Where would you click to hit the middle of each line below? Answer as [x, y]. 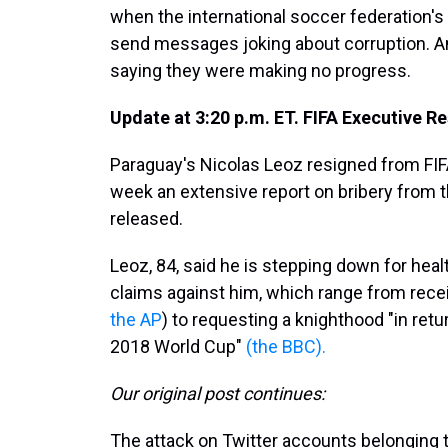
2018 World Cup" [178, 346]
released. [146, 218]
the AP [136, 319]
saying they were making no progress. [260, 70]
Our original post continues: [217, 393]
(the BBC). [286, 346]
